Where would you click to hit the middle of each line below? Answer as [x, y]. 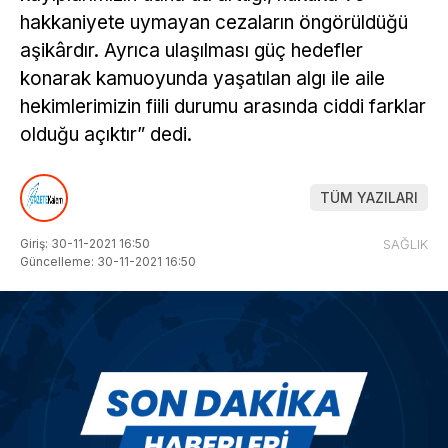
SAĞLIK [405, 243]
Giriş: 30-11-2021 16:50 [85, 243]
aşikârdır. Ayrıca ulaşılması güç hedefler [191, 50]
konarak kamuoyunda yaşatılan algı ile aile [202, 78]
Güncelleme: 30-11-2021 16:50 [108, 261]
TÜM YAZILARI [369, 198]
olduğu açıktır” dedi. [106, 134]
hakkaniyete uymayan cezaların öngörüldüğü [214, 22]
